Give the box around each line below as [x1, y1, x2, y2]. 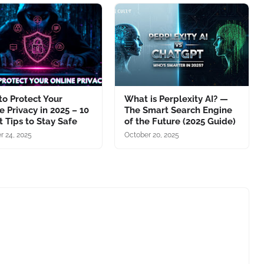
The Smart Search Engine [124, 105, 232, 116]
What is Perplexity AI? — [124, 94, 228, 105]
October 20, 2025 [124, 131, 179, 140]
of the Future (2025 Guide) [124, 116, 236, 127]
